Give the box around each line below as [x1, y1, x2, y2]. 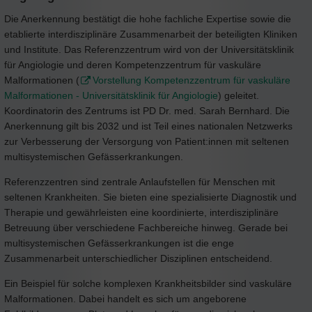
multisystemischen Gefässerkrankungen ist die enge [4, 237, 234, 249]
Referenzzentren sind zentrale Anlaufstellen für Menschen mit [4, 175, 275, 187]
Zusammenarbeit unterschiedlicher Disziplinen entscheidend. [4, 252, 272, 264]
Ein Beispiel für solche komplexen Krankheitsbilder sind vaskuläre [4, 277, 292, 289]
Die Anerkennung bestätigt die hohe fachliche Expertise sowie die [4, 13, 291, 24]
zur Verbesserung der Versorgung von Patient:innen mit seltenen [4, 135, 289, 147]
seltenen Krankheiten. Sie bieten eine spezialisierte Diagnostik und [4, 191, 297, 203]
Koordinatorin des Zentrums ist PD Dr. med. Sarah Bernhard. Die [4, 104, 290, 116]
